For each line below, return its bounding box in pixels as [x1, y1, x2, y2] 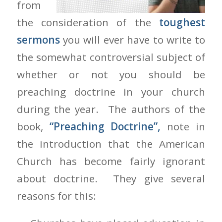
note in [161, 119, 206, 133]
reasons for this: [16, 188, 96, 203]
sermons [16, 32, 60, 47]
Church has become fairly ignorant [16, 154, 206, 168]
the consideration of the [16, 15, 160, 29]
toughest [159, 15, 206, 29]
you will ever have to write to [59, 32, 206, 47]
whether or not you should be [16, 67, 206, 81]
